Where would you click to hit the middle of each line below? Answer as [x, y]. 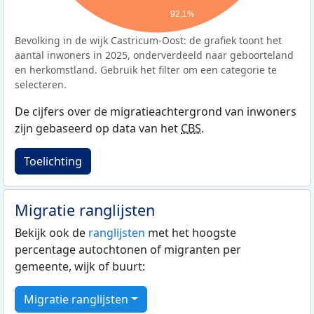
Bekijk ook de [52, 232]
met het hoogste [191, 232]
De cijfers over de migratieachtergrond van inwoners [156, 111]
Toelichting [53, 161]
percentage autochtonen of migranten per [128, 249]
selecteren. [41, 84]
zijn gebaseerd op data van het [98, 128]
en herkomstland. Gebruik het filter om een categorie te [146, 69]
